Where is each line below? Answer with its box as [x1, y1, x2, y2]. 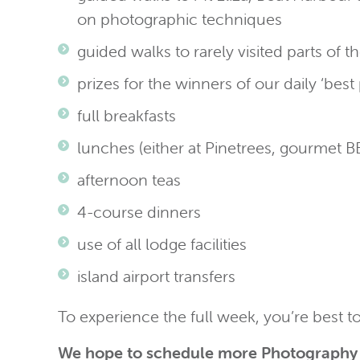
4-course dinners [77, 202, 201, 222]
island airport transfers [77, 266, 235, 286]
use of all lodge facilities [77, 234, 247, 254]
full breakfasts [77, 105, 176, 125]
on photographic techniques [77, 9, 282, 29]
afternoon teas [77, 170, 181, 190]
